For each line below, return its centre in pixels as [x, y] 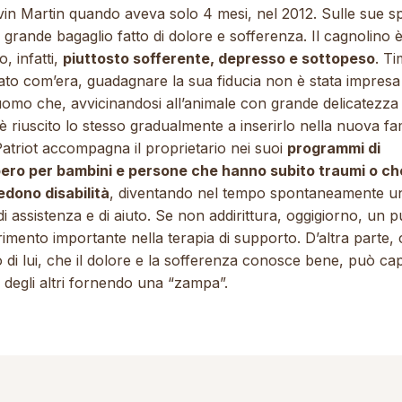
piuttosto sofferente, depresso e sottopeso [219, 58]
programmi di [334, 148]
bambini [84, 170]
